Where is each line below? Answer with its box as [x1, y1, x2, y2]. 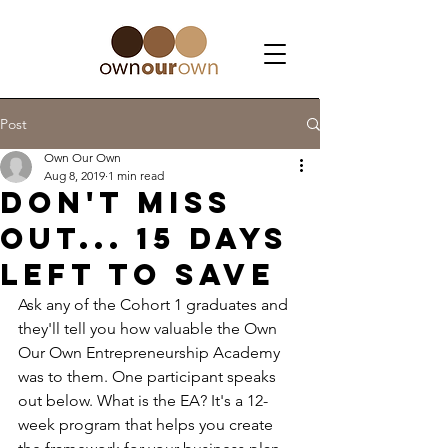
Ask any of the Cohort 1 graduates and [18, 295, 292, 314]
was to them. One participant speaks [18, 367, 280, 386]
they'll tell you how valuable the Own [18, 319, 281, 338]
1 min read [108, 168, 164, 183]
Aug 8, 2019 [44, 168, 105, 183]
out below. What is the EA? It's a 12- [18, 391, 268, 410]
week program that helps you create [18, 415, 277, 434]
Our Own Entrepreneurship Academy [18, 343, 284, 362]
